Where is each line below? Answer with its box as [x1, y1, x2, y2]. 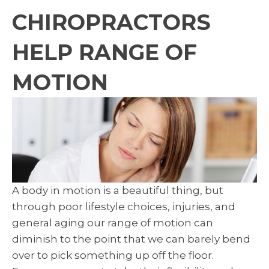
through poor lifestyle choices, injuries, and [12, 201, 235, 213]
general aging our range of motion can [12, 217, 213, 229]
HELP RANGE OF [12, 38, 197, 65]
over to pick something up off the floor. [12, 249, 214, 262]
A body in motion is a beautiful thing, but [12, 184, 223, 197]
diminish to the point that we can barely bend [12, 233, 250, 246]
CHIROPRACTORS [12, 8, 211, 35]
